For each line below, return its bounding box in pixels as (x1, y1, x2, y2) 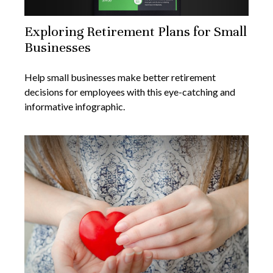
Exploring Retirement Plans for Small (24, 23, 247, 40)
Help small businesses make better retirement (24, 71, 216, 83)
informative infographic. (24, 101, 125, 113)
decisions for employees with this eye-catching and (24, 86, 235, 98)
